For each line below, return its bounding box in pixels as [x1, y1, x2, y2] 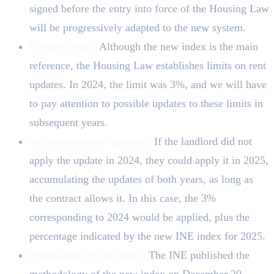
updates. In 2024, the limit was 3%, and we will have [29, 78, 267, 91]
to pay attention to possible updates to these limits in [29, 97, 263, 109]
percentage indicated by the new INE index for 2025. [29, 229, 265, 242]
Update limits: [29, 40, 97, 53]
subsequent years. [29, 116, 108, 128]
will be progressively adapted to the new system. [29, 21, 246, 34]
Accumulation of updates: [29, 135, 151, 147]
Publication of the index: [29, 248, 146, 261]
